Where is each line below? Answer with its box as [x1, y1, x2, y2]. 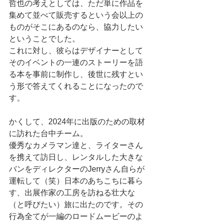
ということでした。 [9, 35, 80, 43]
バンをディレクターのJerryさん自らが [9, 165, 145, 174]
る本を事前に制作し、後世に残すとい [9, 70, 143, 79]
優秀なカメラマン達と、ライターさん [9, 141, 143, 150]
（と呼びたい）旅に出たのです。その [9, 200, 143, 209]
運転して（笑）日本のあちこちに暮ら [9, 177, 143, 185]
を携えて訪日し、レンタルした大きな [9, 153, 143, 162]
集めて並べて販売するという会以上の [9, 11, 143, 20]
